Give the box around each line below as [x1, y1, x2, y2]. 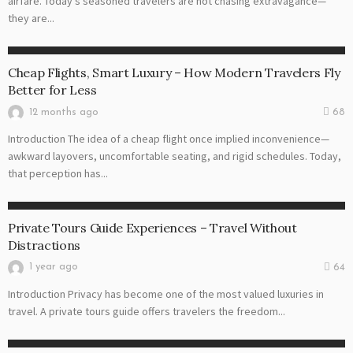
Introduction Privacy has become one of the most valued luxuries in [8, 286, 324, 301]
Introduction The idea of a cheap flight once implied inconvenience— [8, 132, 329, 146]
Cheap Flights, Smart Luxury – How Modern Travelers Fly [8, 65, 340, 81]
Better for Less [8, 82, 97, 98]
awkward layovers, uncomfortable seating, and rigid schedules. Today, [8, 149, 341, 163]
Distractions [8, 237, 81, 253]
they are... [8, 11, 54, 26]
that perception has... [8, 166, 108, 180]
